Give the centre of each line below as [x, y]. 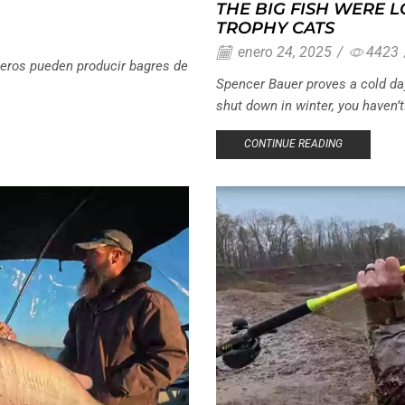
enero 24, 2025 [283, 52]
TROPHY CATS [275, 28]
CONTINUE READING [293, 144]
